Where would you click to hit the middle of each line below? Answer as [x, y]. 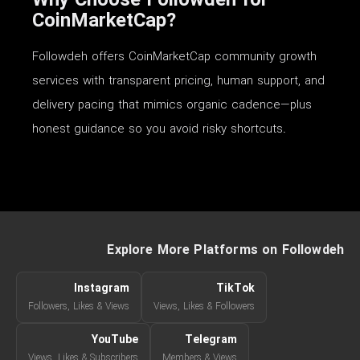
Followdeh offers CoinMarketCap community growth [174, 57]
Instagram [102, 288]
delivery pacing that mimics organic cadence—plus [172, 105]
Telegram [211, 340]
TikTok [235, 288]
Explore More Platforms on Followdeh [225, 250]
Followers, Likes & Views [79, 306]
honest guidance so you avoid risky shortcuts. [159, 129]
